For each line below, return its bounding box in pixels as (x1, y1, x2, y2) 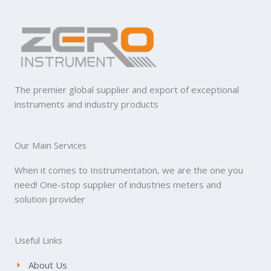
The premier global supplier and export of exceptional (15, 83, 239, 96)
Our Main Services (15, 139, 87, 151)
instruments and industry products (15, 98, 158, 110)
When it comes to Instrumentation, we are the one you (15, 164, 243, 176)
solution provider (15, 193, 85, 205)
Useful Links (15, 234, 62, 246)
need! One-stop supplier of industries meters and (15, 178, 221, 191)
